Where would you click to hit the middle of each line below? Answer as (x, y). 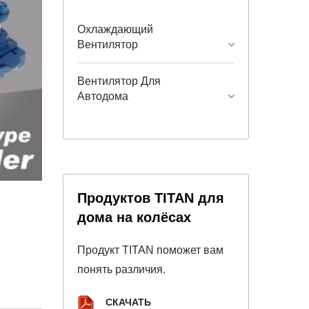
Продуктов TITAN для (151, 198)
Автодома (103, 96)
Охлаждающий (115, 29)
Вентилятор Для (119, 81)
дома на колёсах (134, 217)
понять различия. (121, 269)
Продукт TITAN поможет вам (150, 250)
